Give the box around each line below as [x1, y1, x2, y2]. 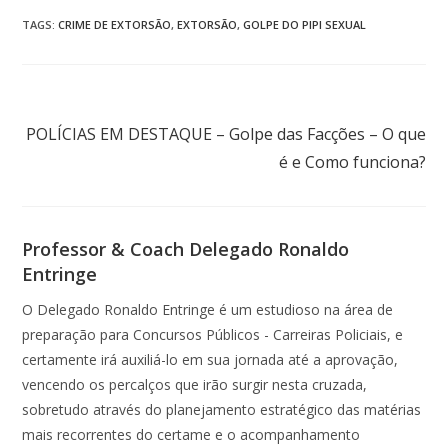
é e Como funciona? [278, 151, 426, 174]
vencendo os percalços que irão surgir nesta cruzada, [22, 375, 368, 395]
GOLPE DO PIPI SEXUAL [243, 17, 367, 33]
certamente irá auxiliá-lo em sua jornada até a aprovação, [22, 350, 399, 370]
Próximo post [299, 95, 388, 115]
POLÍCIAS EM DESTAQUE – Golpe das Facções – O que [25, 123, 426, 146]
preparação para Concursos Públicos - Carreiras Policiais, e [22, 325, 404, 345]
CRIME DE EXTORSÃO [58, 17, 172, 33]
